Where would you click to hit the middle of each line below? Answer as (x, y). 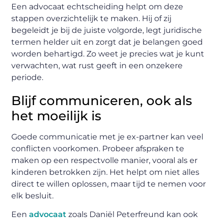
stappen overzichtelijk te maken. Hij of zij (92, 19)
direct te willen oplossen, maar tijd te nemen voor (109, 184)
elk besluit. (33, 196)
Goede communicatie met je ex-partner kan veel (108, 137)
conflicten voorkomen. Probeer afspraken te (98, 149)
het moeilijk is (56, 116)
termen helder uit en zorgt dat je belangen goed (107, 42)
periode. (27, 78)
